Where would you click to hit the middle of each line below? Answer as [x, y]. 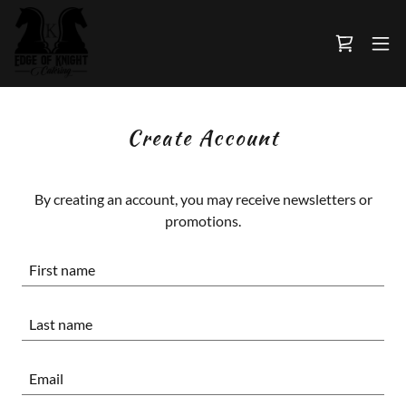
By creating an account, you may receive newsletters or [203, 199]
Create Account [203, 137]
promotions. [203, 221]
